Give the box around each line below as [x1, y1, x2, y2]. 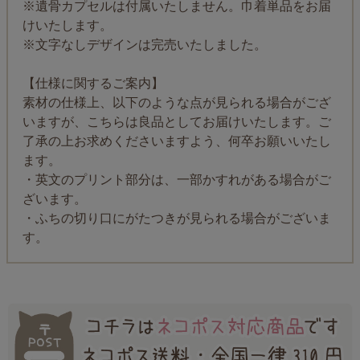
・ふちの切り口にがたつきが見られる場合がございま [22, 211, 331, 226]
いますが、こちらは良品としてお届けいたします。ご [22, 115, 331, 129]
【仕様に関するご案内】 [22, 76, 164, 91]
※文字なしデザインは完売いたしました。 [22, 38, 267, 52]
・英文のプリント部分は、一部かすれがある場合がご [22, 173, 331, 187]
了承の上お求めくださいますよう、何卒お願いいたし [22, 134, 331, 149]
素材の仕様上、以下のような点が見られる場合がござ [22, 96, 331, 110]
